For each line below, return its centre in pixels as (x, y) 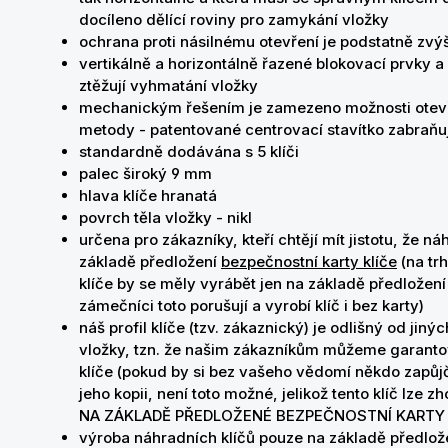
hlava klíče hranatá (148, 195)
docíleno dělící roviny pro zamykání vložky (234, 19)
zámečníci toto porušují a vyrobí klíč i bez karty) (251, 305)
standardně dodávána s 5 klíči (189, 151)
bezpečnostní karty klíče (309, 261)
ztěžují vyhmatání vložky (168, 85)
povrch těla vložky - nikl (165, 217)
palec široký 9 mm (145, 173)
